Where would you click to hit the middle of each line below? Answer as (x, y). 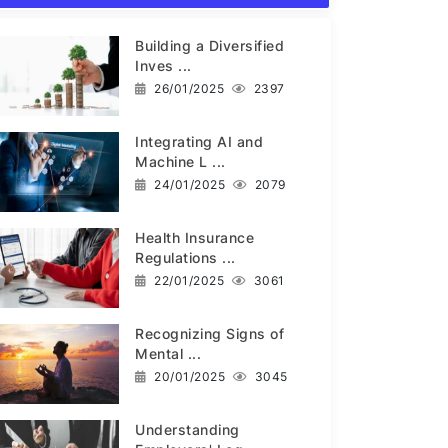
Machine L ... (180, 161)
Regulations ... (185, 257)
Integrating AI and (199, 141)
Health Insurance (195, 237)
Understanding (187, 429)
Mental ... (168, 353)
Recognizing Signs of (210, 333)
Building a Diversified (210, 45)
